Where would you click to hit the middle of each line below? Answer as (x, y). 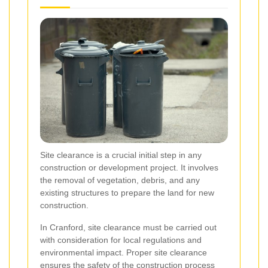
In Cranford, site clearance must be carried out (128, 228)
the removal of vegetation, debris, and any (120, 180)
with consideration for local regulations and (121, 240)
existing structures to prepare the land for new (127, 193)
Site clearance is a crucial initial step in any (121, 155)
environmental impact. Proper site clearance (124, 253)
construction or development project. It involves (129, 168)
